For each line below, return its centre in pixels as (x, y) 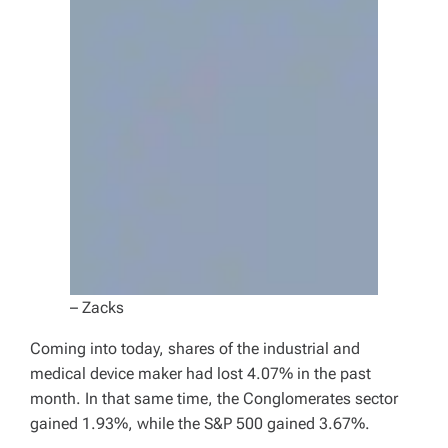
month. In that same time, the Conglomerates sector (214, 399)
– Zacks (97, 308)
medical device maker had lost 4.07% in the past (200, 374)
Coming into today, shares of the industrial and (195, 349)
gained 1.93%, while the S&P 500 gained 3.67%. (200, 424)
